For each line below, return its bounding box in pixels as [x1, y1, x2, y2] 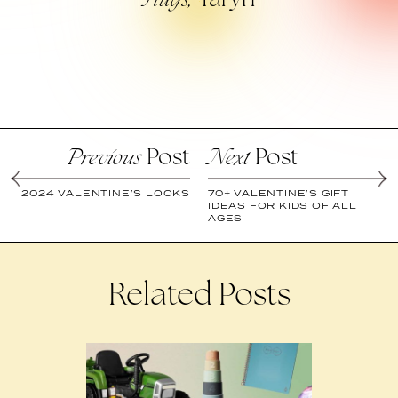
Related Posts [107, 282, 291, 314]
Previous [66, 149, 141, 171]
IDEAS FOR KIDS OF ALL [208, 199, 357, 212]
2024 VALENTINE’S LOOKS [21, 187, 190, 200]
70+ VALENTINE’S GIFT [208, 187, 350, 200]
